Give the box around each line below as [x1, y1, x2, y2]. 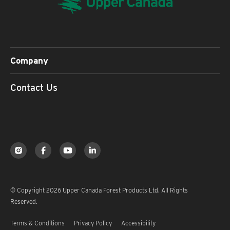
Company [10, 55, 48, 66]
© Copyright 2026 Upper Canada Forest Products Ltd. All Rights [10, 186, 188, 195]
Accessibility [121, 219, 156, 227]
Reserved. [10, 198, 37, 206]
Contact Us [10, 82, 57, 93]
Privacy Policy [74, 219, 112, 227]
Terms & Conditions [10, 219, 65, 227]
